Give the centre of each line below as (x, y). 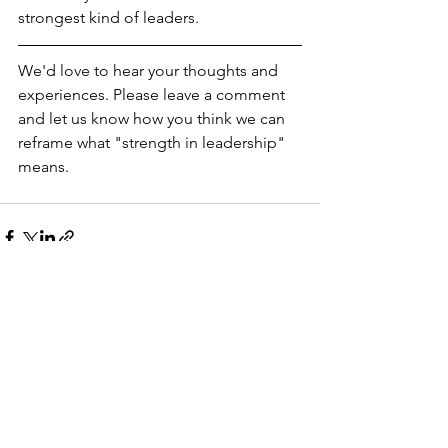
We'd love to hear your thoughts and (150, 70)
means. (45, 166)
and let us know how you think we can (153, 118)
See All (298, 350)
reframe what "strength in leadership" (153, 142)
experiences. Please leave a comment (153, 94)
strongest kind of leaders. (108, 17)
